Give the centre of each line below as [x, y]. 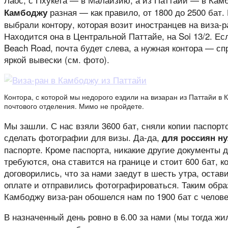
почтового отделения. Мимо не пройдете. [74, 106]
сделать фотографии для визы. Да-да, [83, 137]
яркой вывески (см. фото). [57, 59]
